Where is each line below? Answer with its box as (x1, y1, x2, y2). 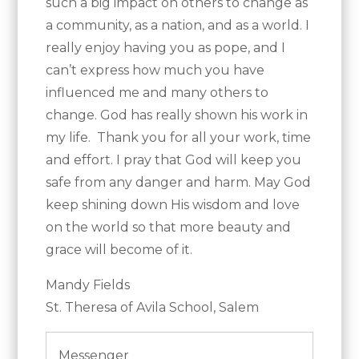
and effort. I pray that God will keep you (46, 152, 302, 168)
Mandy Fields (46, 277, 131, 293)
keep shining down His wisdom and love (46, 197, 301, 213)
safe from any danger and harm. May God (46, 175, 312, 191)
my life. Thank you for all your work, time (46, 130, 312, 146)
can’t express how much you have (46, 63, 265, 79)
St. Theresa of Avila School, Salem (46, 300, 260, 316)
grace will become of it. (46, 242, 193, 258)
